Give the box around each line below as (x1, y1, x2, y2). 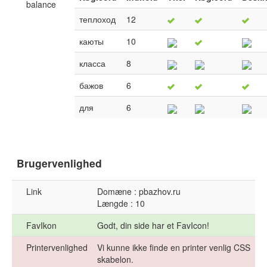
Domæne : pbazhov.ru (97, 185, 181, 198)
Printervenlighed (26, 241, 88, 254)
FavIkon (26, 219, 57, 232)
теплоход (79, 13, 116, 26)
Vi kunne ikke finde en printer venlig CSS (97, 241, 250, 254)
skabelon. (97, 253, 133, 266)
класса (79, 57, 105, 70)
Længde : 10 (97, 197, 145, 210)
